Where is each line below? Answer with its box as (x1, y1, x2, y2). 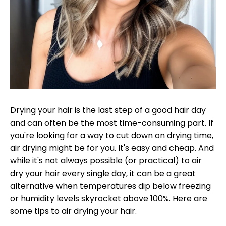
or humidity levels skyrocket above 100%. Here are (10, 193, 207, 204)
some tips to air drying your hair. (10, 205, 137, 217)
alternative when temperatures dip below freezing (10, 180, 211, 192)
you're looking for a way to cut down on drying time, (10, 130, 213, 141)
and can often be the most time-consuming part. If (10, 117, 213, 129)
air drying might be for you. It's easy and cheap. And (10, 142, 214, 154)
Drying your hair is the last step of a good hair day (10, 104, 206, 116)
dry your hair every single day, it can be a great (10, 167, 196, 179)
